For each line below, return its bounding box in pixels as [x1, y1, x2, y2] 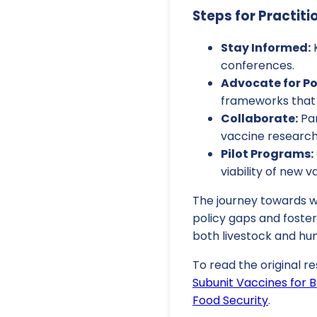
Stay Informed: [221, 40, 311, 57]
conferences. [221, 57, 294, 74]
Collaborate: [221, 110, 298, 127]
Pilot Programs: [221, 146, 313, 163]
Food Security [192, 292, 268, 309]
